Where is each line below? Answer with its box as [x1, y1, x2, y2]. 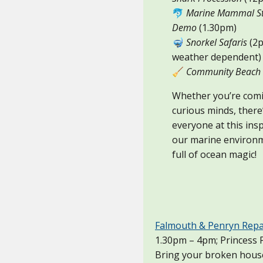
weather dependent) [172, 50, 262, 63]
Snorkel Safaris [186, 35, 248, 49]
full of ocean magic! [172, 147, 257, 161]
